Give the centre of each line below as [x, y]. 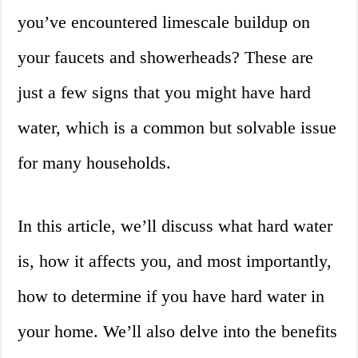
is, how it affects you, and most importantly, [175, 261]
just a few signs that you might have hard [165, 93]
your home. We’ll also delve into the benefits [178, 332]
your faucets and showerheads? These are [166, 58]
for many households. [95, 163]
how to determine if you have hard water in [171, 296]
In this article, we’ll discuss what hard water [175, 226]
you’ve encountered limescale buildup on [164, 22]
